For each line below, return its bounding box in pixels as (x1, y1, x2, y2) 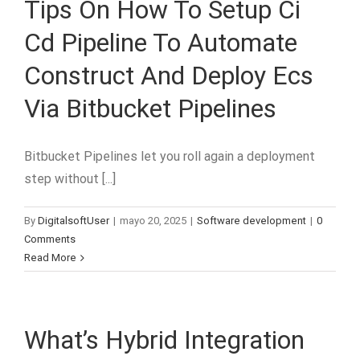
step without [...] (24, 171, 116, 186)
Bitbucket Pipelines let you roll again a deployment (24, 149, 315, 164)
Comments (24, 233, 76, 245)
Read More (24, 252, 76, 264)
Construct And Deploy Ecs (24, 60, 313, 91)
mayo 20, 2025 (120, 215, 186, 227)
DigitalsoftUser (38, 215, 109, 227)
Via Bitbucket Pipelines (24, 93, 276, 124)
